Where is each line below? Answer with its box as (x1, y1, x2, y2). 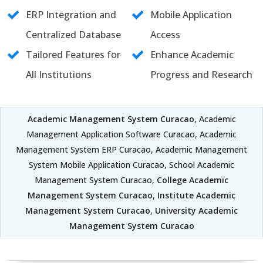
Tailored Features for (26, 48, 120, 61)
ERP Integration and (26, 8, 116, 21)
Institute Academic (157, 190, 235, 201)
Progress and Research (150, 68, 252, 81)
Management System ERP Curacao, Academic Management (16, 144, 247, 155)
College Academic (157, 174, 228, 186)
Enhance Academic (150, 48, 234, 61)
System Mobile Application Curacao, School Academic (29, 159, 234, 170)
